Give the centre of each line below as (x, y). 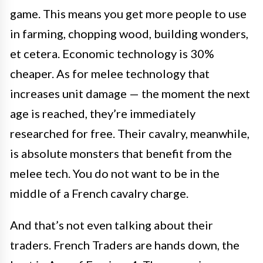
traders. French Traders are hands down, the (125, 245)
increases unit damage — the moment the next (130, 93)
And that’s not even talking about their (112, 225)
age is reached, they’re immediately (103, 113)
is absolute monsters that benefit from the (121, 153)
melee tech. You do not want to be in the (115, 173)
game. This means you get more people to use (128, 13)
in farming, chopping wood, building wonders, (129, 33)
